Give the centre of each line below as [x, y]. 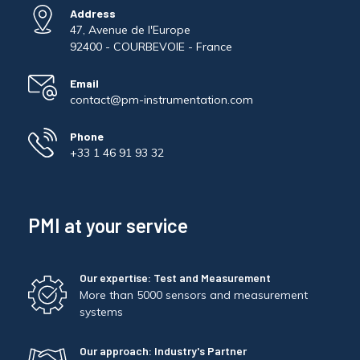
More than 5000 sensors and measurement [194, 295]
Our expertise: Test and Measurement [175, 278]
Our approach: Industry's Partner [163, 350]
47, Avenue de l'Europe [130, 30]
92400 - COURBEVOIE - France [151, 47]
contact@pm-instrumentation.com [162, 100]
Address [93, 14]
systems [101, 312]
